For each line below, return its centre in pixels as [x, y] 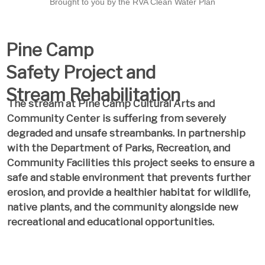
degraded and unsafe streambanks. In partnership [126, 133]
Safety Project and [80, 72]
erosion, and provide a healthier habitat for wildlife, [128, 192]
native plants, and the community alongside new [122, 207]
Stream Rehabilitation [93, 94]
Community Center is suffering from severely [116, 118]
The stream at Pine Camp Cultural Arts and [111, 104]
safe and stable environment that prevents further [129, 177]
